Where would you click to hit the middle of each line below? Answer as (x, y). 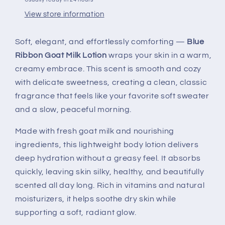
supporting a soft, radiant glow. (76, 212)
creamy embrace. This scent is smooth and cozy (108, 69)
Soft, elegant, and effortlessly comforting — (101, 42)
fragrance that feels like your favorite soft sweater (112, 96)
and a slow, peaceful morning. (73, 110)
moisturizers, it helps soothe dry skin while (95, 199)
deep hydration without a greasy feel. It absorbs (108, 158)
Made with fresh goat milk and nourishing (94, 131)
